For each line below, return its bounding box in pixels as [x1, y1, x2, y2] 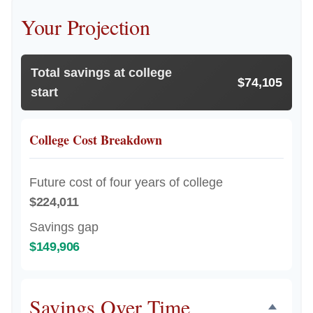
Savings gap [29, 220, 99, 234]
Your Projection [21, 13, 150, 41]
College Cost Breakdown [29, 131, 162, 149]
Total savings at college [31, 66, 172, 80]
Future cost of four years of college [29, 175, 223, 189]
